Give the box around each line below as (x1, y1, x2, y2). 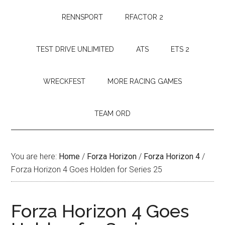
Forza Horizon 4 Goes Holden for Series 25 (11, 165, 163, 174)
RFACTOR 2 (125, 13, 163, 21)
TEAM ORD (94, 109, 131, 118)
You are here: (11, 152, 59, 161)
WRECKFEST (43, 77, 85, 85)
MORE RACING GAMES (107, 77, 182, 85)
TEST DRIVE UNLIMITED (36, 45, 114, 53)
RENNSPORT (62, 13, 103, 21)
